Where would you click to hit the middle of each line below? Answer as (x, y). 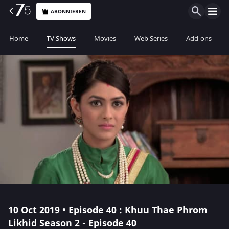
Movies (105, 39)
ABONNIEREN (68, 11)
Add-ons (199, 39)
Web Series (151, 39)
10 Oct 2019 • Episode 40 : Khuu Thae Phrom (108, 210)
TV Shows (61, 39)
